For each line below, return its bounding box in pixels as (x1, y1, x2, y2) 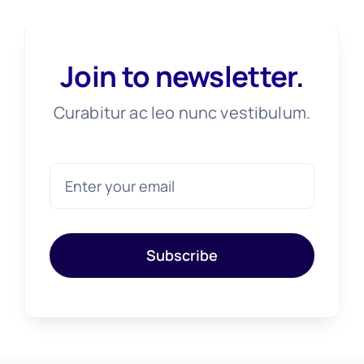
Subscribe (146, 245, 218, 266)
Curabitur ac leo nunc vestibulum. (53, 102, 311, 124)
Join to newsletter (60, 57, 296, 96)
